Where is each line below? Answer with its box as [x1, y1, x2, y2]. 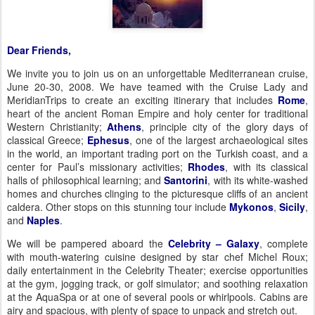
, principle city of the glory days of [141, 120, 309, 134]
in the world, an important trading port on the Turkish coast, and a [7, 146, 308, 160]
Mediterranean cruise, [209, 66, 309, 80]
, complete [259, 236, 309, 250]
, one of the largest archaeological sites [129, 133, 308, 147]
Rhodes [188, 160, 226, 174]
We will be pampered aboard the [7, 236, 168, 250]
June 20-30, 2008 [7, 79, 91, 94]
